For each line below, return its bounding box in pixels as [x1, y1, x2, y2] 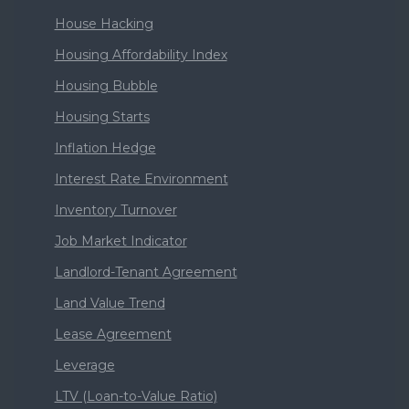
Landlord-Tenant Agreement [54, 264, 237, 280]
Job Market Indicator [54, 233, 187, 249]
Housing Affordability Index [54, 47, 227, 63]
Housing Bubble [54, 78, 158, 94]
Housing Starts [54, 109, 150, 125]
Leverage [54, 357, 115, 373]
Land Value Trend [54, 295, 165, 311]
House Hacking [54, 16, 153, 32]
